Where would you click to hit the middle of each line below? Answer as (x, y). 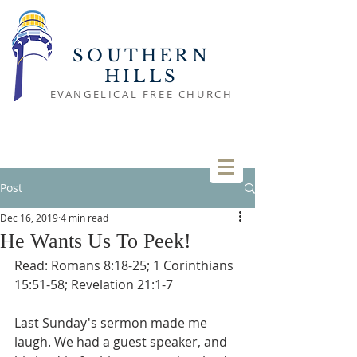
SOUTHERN (141, 56)
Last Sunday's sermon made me (112, 323)
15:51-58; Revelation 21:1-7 (94, 284)
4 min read (84, 218)
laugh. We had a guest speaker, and (122, 342)
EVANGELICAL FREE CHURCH (141, 94)
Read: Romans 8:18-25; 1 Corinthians (126, 265)
